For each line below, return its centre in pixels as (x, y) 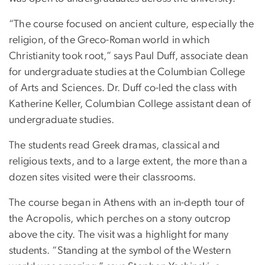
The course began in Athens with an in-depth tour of (127, 203)
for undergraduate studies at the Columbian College (127, 72)
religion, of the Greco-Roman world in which (110, 41)
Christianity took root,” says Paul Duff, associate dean (129, 56)
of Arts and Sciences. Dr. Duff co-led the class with (123, 88)
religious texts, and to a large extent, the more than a (128, 162)
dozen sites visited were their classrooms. (103, 178)
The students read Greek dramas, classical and (115, 146)
